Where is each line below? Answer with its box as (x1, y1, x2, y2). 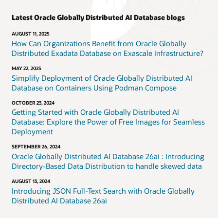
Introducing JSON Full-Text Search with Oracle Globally (12, 185, 195, 196)
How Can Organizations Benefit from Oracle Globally (12, 38, 186, 49)
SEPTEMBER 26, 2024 (12, 144, 60, 150)
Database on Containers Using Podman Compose (12, 82, 177, 92)
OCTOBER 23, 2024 (12, 99, 54, 106)
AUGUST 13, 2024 (12, 178, 50, 184)
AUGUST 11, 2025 (12, 31, 50, 37)
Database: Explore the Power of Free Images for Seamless (12, 117, 205, 127)
